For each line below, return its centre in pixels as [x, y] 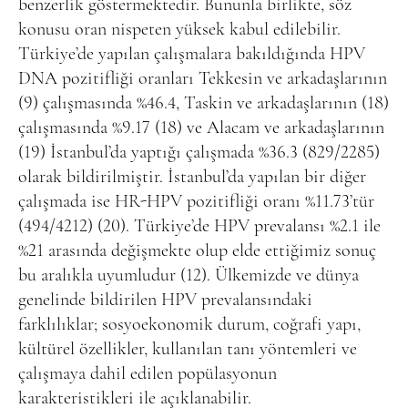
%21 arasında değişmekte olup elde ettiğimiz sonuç [197, 251]
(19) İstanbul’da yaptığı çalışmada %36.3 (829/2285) [199, 153]
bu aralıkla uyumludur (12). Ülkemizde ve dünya [189, 275]
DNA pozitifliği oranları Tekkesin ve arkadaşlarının [203, 79]
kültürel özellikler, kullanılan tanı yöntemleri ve [188, 349]
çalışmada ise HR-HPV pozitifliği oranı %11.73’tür [196, 202]
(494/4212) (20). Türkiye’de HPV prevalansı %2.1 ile [199, 226]
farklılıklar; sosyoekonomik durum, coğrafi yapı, [189, 325]
